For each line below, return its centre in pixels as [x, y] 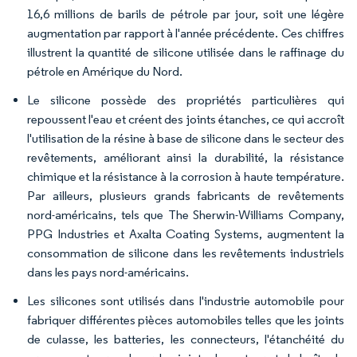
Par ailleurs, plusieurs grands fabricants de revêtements [186, 196]
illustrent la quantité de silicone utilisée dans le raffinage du [186, 52]
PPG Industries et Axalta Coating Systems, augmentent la [186, 234]
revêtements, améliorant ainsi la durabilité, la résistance [186, 157]
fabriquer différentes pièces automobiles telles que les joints [186, 320]
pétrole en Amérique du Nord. [105, 71]
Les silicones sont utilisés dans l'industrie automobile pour [186, 301]
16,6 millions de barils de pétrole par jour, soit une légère [186, 14]
